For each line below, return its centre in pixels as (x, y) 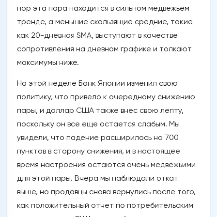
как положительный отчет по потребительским (105, 205)
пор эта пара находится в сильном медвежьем (103, 8)
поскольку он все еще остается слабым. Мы (98, 124)
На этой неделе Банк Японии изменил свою (97, 83)
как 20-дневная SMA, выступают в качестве (97, 35)
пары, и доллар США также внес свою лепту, (100, 110)
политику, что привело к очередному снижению (106, 97)
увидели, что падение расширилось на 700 (98, 138)
